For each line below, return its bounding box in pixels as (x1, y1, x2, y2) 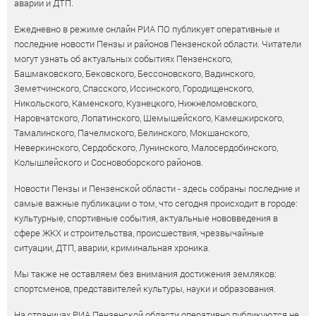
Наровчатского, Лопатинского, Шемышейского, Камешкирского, (14, 111, 284, 125)
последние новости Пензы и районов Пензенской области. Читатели (14, 37, 301, 51)
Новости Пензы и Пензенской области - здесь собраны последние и (14, 182, 300, 195)
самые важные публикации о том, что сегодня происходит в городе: (14, 197, 298, 210)
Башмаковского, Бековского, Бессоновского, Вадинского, (14, 67, 255, 80)
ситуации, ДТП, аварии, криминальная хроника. (14, 241, 210, 255)
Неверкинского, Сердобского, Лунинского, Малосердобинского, (14, 141, 278, 154)
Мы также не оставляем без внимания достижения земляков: (14, 267, 276, 281)
